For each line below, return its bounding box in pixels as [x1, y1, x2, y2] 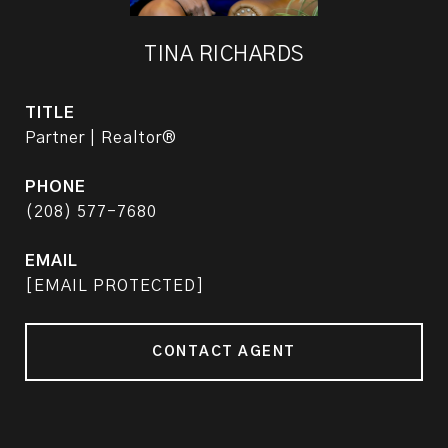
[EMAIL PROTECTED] [25, 278, 204, 294]
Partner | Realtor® [25, 130, 177, 146]
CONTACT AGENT [152, 345, 296, 359]
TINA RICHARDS [144, 44, 304, 65]
